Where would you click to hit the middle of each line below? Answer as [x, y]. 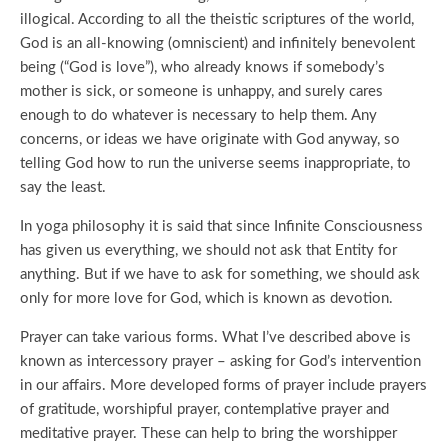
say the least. [63, 187]
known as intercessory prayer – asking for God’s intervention [220, 361]
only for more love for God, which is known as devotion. [206, 298]
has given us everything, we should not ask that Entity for [208, 250]
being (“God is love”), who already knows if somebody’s [202, 67]
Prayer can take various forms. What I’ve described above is [215, 337]
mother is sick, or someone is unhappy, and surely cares [201, 91]
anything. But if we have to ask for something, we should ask [220, 274]
